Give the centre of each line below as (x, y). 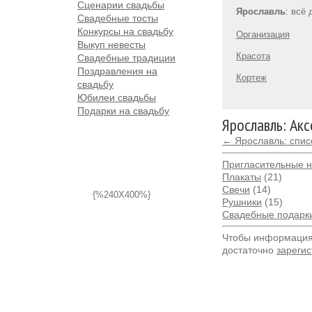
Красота (253, 56)
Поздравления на (117, 71)
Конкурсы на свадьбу (125, 31)
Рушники (242, 202)
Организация (263, 34)
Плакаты (242, 177)
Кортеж (251, 78)
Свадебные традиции (126, 58)
